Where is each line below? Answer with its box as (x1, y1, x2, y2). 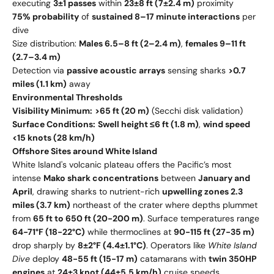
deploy (30, 253, 62, 264)
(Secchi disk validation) (149, 105, 243, 116)
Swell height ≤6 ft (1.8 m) (98, 118, 199, 130)
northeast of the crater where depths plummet (70, 199, 257, 210)
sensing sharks (165, 64, 228, 76)
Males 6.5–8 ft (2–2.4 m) (79, 37, 181, 49)
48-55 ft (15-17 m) (62, 253, 138, 264)
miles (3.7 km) (12, 199, 70, 210)
